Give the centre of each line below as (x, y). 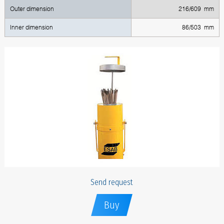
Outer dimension (32, 9)
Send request (112, 182)
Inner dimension (31, 27)
